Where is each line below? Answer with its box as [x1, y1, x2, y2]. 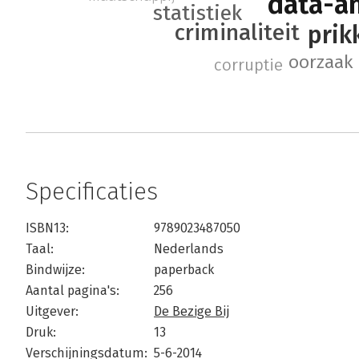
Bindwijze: [26, 262, 85, 278]
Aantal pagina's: [26, 283, 119, 299]
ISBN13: [26, 220, 69, 236]
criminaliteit [175, 19, 301, 46]
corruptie [214, 54, 284, 76]
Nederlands [154, 241, 224, 257]
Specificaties [26, 177, 158, 207]
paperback [154, 262, 214, 278]
